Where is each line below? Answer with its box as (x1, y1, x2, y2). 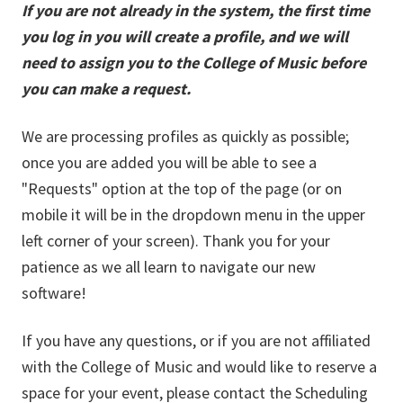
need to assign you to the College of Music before (22, 52, 366, 73)
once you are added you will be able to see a (22, 152, 317, 173)
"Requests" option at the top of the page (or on (22, 178, 342, 199)
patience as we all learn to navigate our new (22, 256, 316, 277)
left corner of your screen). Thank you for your (22, 230, 330, 251)
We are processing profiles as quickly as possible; (22, 126, 349, 147)
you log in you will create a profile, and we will (22, 26, 348, 47)
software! (22, 282, 86, 303)
